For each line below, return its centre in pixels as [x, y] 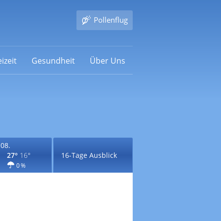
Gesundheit [53, 60]
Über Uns [107, 60]
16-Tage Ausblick [89, 155]
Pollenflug [110, 20]
